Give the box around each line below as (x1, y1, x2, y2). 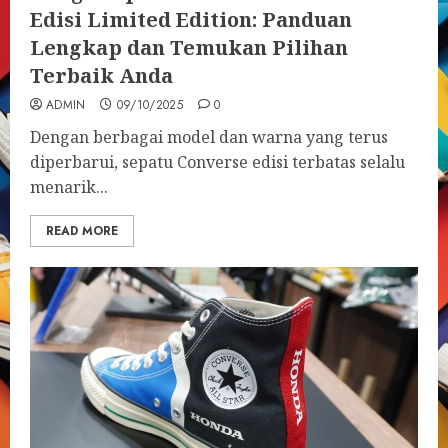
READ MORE (46, 222, 118, 240)
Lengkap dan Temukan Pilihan (30, 34, 348, 61)
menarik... (30, 176, 108, 198)
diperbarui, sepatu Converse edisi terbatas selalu (30, 151, 405, 173)
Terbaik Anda (30, 62, 173, 89)
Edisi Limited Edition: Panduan (30, 6, 352, 33)
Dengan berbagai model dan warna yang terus (30, 126, 388, 148)
